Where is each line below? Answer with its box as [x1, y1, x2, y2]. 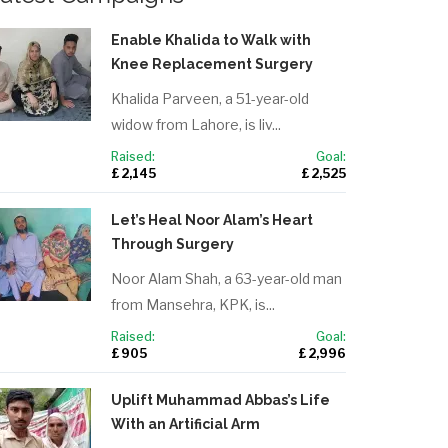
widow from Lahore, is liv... [111, 116, 281, 133]
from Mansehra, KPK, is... [111, 296, 275, 313]
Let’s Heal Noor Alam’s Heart [111, 212, 313, 228]
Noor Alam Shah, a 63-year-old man [111, 270, 342, 287]
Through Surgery [111, 236, 234, 252]
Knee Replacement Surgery [111, 56, 313, 72]
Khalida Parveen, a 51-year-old [111, 90, 309, 107]
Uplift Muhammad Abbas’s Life [111, 392, 330, 408]
